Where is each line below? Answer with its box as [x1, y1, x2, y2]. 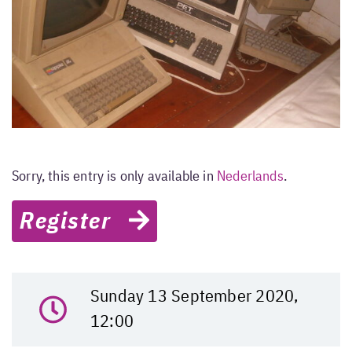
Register [20, 211, 129, 235]
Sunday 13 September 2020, [90, 288, 299, 306]
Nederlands [217, 170, 284, 185]
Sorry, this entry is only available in [12, 170, 218, 185]
